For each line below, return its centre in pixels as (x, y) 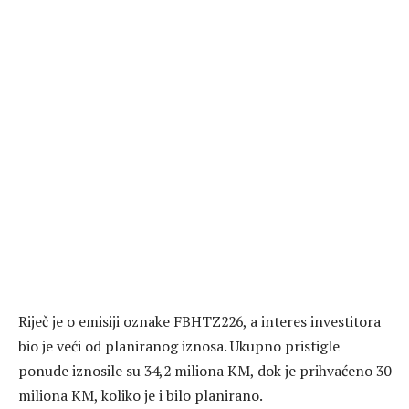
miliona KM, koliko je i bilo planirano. (141, 395)
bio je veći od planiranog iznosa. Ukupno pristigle (179, 346)
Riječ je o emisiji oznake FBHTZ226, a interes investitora (199, 321)
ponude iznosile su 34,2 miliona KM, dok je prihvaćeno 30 (204, 370)
